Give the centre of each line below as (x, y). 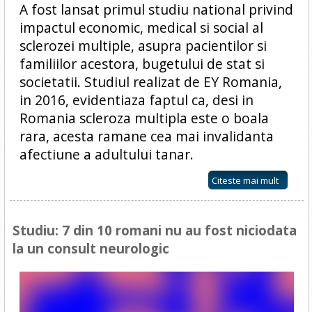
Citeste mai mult (245, 181)
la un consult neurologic (91, 249)
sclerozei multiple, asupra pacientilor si (143, 46)
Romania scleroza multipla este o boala (144, 118)
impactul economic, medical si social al (141, 28)
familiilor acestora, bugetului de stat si (142, 64)
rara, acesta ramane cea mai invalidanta (146, 136)
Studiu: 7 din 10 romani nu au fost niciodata (154, 231)
